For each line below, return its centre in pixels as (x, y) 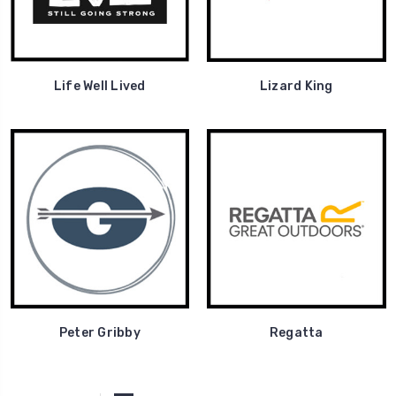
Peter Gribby (99, 332)
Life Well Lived (99, 87)
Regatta (296, 332)
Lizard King (296, 87)
